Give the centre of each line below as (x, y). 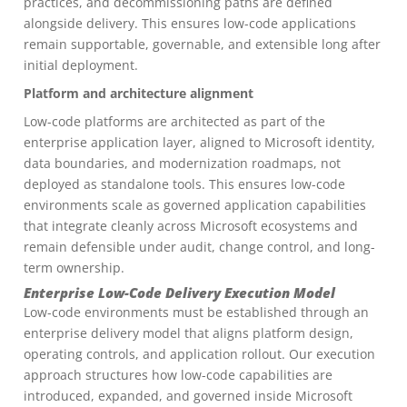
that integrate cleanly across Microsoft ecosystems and (191, 226)
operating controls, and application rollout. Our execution (199, 354)
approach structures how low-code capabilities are (178, 375)
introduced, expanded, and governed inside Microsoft (188, 396)
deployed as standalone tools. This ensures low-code (184, 184)
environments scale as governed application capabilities (195, 205)
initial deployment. (81, 65)
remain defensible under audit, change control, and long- (199, 247)
